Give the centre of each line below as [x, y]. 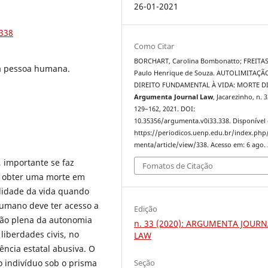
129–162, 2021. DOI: [165, 109]
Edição [146, 208]
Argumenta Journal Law [174, 97]
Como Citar [154, 46]
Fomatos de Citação [178, 166]
